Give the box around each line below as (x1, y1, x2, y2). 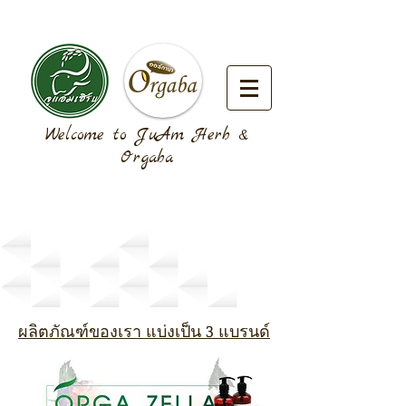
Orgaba (121, 147, 173, 169)
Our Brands (18, 254, 122, 285)
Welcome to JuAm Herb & (45, 124, 248, 147)
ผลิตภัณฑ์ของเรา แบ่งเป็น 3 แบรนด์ (18, 320, 270, 342)
